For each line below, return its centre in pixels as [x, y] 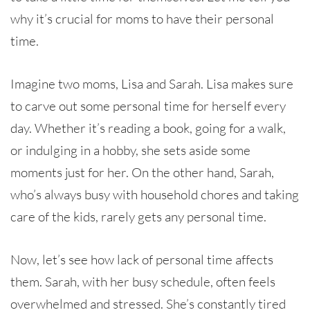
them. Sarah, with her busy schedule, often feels [143, 281]
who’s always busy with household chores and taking [155, 194]
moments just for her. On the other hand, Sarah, [142, 172]
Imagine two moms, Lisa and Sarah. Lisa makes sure [152, 83]
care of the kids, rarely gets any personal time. [138, 216]
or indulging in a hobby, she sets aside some [130, 150]
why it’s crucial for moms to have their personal [142, 18]
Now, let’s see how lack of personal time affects [142, 259]
